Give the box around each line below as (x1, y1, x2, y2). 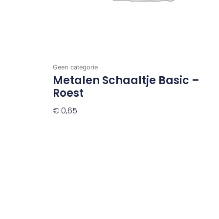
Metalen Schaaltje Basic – (52, 73, 199, 88)
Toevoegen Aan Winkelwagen (52, 121, 169, 132)
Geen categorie (52, 63, 98, 71)
